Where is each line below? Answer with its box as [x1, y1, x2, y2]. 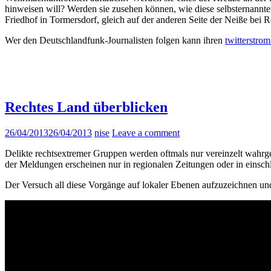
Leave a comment [112, 127, 180, 138]
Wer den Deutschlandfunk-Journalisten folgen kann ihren [5, 34, 225, 45]
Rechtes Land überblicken [5, 99, 168, 115]
